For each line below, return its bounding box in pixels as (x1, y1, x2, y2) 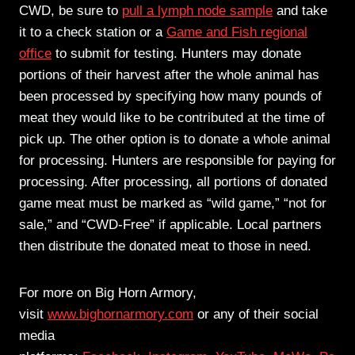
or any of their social (193, 306, 319, 322)
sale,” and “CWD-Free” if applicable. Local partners (19, 216, 322, 232)
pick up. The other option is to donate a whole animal (19, 131, 330, 147)
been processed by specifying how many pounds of (19, 88, 322, 104)
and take (273, 2, 327, 18)
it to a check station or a (19, 24, 166, 40)
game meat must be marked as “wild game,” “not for (19, 195, 326, 211)
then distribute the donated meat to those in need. (19, 238, 311, 254)
